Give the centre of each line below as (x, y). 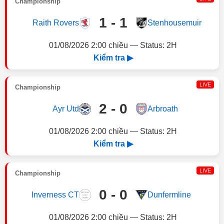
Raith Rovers (55, 23)
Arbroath (162, 109)
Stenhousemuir (174, 23)
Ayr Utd (65, 109)
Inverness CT (55, 195)
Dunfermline (169, 195)
